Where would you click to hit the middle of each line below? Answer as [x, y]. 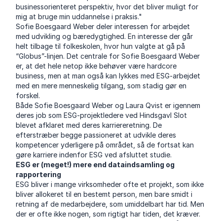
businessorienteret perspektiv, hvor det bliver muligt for [107, 7]
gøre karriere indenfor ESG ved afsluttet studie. [96, 155]
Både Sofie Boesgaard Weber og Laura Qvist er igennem [108, 106]
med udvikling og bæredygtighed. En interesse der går [105, 37]
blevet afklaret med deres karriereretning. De [89, 125]
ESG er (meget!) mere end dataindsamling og [95, 165]
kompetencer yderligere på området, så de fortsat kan [105, 145]
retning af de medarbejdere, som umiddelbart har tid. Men [110, 204]
